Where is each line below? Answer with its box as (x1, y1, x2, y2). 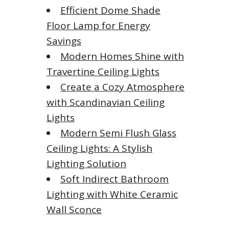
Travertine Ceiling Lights (47, 64, 159, 78)
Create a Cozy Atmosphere (60, 80, 185, 94)
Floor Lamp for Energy (47, 18, 150, 32)
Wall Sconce (47, 202, 102, 216)
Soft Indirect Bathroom (60, 172, 169, 186)
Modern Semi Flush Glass (60, 126, 176, 140)
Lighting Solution (47, 156, 126, 170)
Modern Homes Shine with (60, 49, 184, 63)
